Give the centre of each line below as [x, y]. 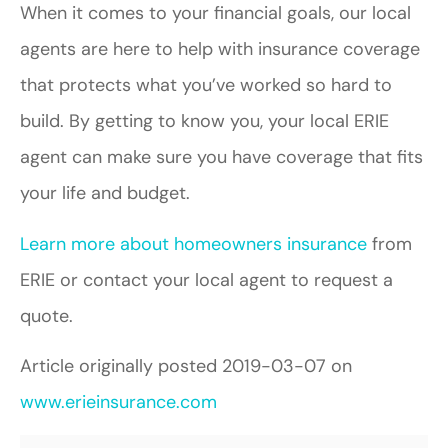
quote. [46, 315]
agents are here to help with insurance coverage [220, 49]
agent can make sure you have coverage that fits [221, 157]
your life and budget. [105, 193]
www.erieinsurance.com [118, 402]
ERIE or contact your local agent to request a [206, 279]
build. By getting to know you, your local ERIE [204, 121]
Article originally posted [121, 366]
